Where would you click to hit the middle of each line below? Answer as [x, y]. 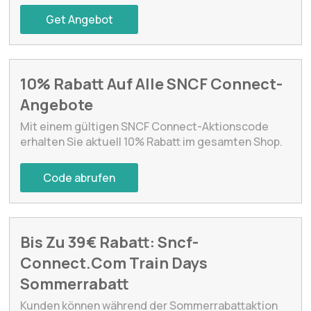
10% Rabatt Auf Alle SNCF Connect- [152, 84]
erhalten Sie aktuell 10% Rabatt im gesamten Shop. [152, 141]
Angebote [57, 104]
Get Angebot [79, 19]
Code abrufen [79, 177]
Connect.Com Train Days [114, 263]
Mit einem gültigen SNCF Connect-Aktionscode [145, 126]
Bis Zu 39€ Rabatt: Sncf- [110, 242]
